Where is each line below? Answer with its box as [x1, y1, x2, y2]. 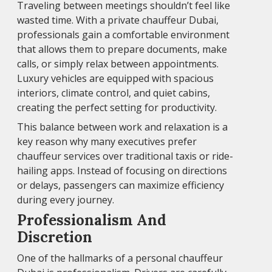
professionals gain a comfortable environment [17, 28, 229, 42]
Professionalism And [17, 211, 166, 230]
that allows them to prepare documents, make [17, 42, 227, 56]
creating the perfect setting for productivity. [17, 101, 217, 115]
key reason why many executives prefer [17, 135, 197, 149]
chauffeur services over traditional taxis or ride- [17, 149, 233, 163]
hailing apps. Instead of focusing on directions [17, 164, 227, 178]
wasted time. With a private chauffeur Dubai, [17, 13, 219, 27]
